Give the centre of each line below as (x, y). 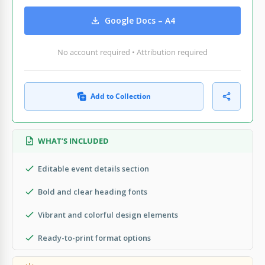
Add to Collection (121, 96)
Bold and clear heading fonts (93, 191)
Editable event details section (93, 168)
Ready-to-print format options (94, 237)
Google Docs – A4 (140, 21)
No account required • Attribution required (132, 52)
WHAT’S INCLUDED (73, 140)
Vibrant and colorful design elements (108, 214)
